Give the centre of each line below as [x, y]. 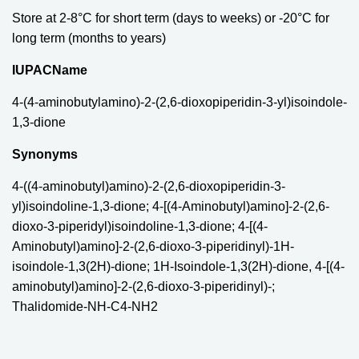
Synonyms [45, 154]
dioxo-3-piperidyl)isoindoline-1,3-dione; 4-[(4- [140, 226]
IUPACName [50, 70]
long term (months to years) [89, 38]
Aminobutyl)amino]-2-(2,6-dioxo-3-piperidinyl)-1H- [153, 246]
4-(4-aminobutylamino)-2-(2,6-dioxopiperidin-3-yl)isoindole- [179, 102]
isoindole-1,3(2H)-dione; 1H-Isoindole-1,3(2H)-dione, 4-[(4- [178, 266]
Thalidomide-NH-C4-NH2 [85, 306]
